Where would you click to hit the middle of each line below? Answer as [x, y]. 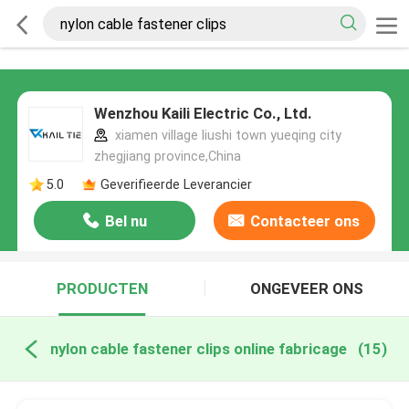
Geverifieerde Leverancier [176, 184]
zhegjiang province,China [167, 157]
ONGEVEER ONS [307, 289]
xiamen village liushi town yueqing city [226, 136]
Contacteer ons [305, 221]
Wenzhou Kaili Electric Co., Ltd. [203, 114]
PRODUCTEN [102, 289]
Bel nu [126, 221]
